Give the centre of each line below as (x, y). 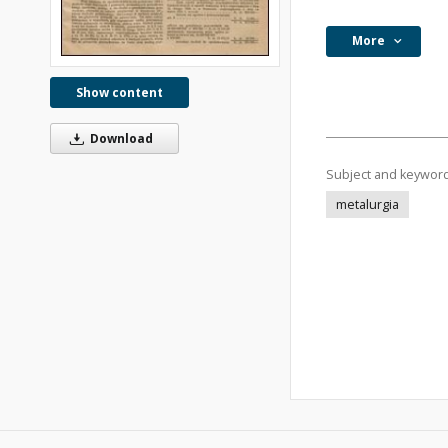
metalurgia (367, 204)
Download (119, 139)
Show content (119, 93)
